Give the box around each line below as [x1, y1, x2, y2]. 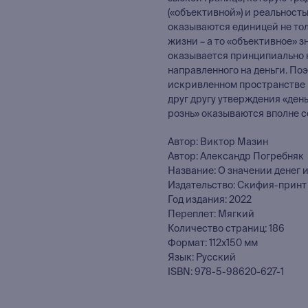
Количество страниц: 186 [168, 224, 285, 234]
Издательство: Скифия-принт [168, 181, 307, 191]
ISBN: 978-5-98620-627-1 [168, 267, 284, 278]
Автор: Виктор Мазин [168, 137, 268, 148]
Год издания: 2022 [168, 195, 252, 206]
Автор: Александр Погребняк [168, 152, 304, 162]
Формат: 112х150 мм [168, 239, 258, 249]
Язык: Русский [168, 253, 236, 263]
